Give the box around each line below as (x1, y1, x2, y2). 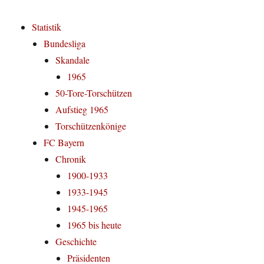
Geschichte (55, 235, 97, 248)
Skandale (55, 54, 90, 67)
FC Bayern (44, 136, 85, 149)
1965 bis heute (67, 219, 122, 232)
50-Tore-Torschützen (55, 87, 133, 100)
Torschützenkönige (55, 120, 127, 133)
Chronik (55, 153, 87, 166)
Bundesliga (44, 37, 86, 50)
